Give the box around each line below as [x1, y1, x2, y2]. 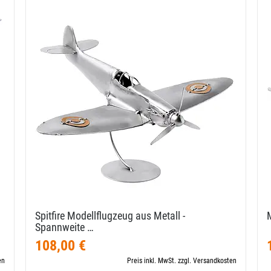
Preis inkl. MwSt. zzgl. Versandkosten [127, 256, 237, 265]
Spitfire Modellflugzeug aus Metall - [35, 209, 185, 222]
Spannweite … [35, 221, 94, 233]
